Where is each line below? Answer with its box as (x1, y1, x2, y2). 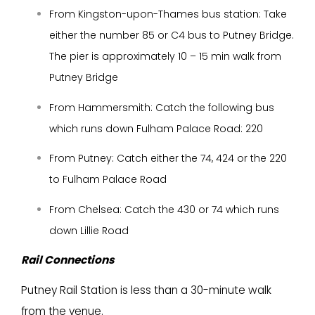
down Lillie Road (49, 223, 129, 238)
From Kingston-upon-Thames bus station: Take (49, 7, 287, 22)
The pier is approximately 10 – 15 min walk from (49, 49, 281, 64)
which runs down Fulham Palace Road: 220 (49, 121, 263, 136)
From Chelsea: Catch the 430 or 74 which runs (49, 202, 279, 217)
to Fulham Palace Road (49, 172, 167, 187)
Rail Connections (21, 252, 115, 268)
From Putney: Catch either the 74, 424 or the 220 (49, 151, 287, 166)
